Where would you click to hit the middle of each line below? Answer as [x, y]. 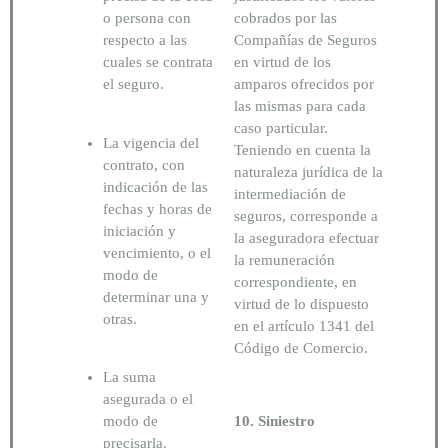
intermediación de [290, 194]
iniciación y [139, 230]
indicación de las [155, 186]
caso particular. [281, 128]
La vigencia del [151, 142]
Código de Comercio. [303, 348]
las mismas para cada [300, 106]
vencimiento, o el [157, 252]
